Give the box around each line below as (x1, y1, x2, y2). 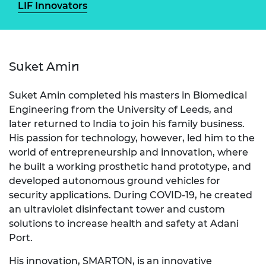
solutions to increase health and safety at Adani (9, 217, 239, 229)
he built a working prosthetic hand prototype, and (9, 160, 251, 172)
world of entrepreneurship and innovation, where (9, 146, 248, 158)
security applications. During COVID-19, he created (9, 189, 252, 201)
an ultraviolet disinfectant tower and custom (9, 203, 225, 215)
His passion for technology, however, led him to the (9, 132, 255, 144)
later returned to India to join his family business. (9, 118, 245, 129)
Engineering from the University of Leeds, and (9, 103, 233, 115)
